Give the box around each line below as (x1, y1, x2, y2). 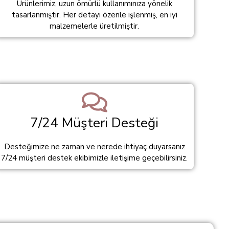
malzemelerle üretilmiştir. (50, 21, 140, 31)
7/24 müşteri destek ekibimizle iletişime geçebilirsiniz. (1, 153, 188, 163)
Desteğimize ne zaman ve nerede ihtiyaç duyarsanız (4, 142, 185, 152)
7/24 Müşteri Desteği (30, 114, 159, 132)
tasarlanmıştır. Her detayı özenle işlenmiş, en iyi (11, 10, 177, 20)
